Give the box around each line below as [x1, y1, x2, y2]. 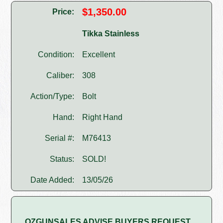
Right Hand [82, 113, 123, 122]
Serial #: [45, 134, 75, 143]
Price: [52, 7, 75, 16]
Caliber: [46, 71, 75, 80]
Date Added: [30, 176, 75, 185]
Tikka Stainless [82, 29, 140, 38]
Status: [50, 155, 75, 164]
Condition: [38, 50, 75, 59]
